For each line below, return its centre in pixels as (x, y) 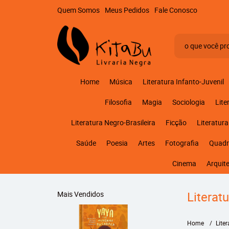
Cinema (184, 163)
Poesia (117, 143)
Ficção (176, 122)
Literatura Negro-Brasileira (113, 122)
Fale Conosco (176, 10)
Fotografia (182, 143)
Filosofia (118, 102)
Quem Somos (78, 10)
